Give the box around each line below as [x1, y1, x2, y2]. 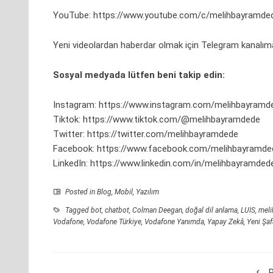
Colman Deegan [132, 206, 182, 214]
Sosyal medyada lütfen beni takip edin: [53, 69, 225, 80]
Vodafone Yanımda [144, 218, 204, 226]
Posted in [63, 188, 97, 196]
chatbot [105, 206, 129, 214]
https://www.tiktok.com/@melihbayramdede [83, 114, 260, 125]
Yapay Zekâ [207, 218, 244, 226]
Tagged [63, 206, 91, 214]
